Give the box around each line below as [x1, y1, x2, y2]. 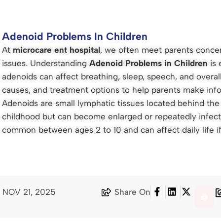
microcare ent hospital [13, 44, 101, 55]
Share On [114, 186, 151, 197]
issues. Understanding [2, 58, 90, 68]
